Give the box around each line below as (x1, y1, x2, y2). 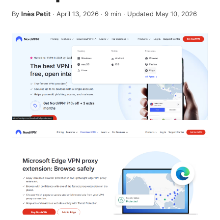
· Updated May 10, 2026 (121, 10, 197, 18)
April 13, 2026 (56, 10, 99, 18)
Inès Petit (21, 10, 51, 18)
